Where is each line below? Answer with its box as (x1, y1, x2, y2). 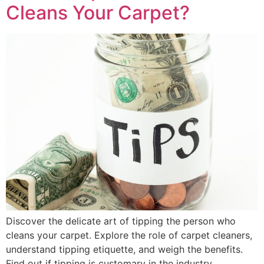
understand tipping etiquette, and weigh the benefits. (6, 243, 243, 255)
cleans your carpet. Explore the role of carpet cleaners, (6, 229, 252, 241)
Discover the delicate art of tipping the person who (6, 214, 236, 227)
